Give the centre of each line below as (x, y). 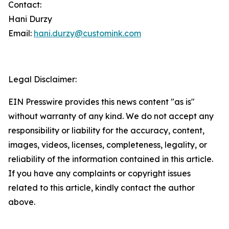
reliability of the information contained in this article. (111, 159)
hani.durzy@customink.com (87, 33)
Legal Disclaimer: (42, 79)
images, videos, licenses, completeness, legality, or (108, 145)
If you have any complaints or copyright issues (99, 173)
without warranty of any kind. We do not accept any (111, 116)
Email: (21, 33)
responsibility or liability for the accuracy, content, (106, 130)
